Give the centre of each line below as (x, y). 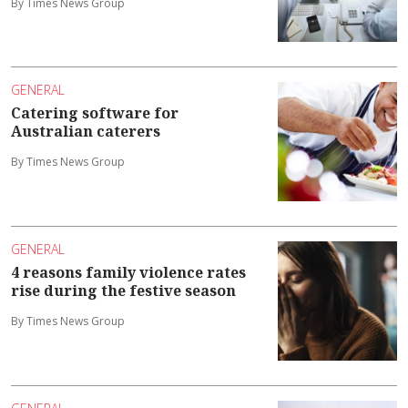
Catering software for (95, 113)
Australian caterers (86, 132)
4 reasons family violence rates (128, 273)
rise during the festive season (123, 291)
